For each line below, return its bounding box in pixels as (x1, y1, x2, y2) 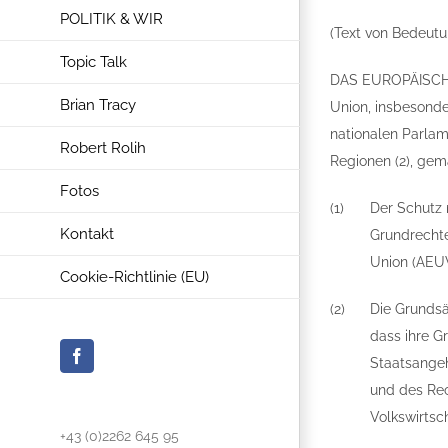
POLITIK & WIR (60, 10, 163, 29)
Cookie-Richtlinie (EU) (60, 268, 209, 287)
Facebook (75, 354, 138, 371)
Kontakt (60, 225, 114, 244)
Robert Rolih (60, 139, 146, 158)
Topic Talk (60, 53, 127, 72)
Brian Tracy (60, 96, 136, 115)
